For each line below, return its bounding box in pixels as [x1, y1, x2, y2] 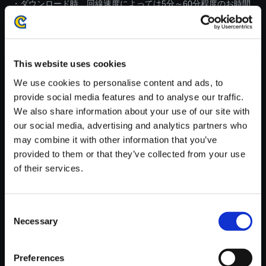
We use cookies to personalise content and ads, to [14, 77, 223, 88]
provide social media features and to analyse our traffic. [14, 91, 244, 102]
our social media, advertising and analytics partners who [14, 120, 247, 131]
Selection [4, 218, 40, 229]
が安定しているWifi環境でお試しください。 [12, 36, 175, 46]
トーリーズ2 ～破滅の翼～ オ [104, 139, 242, 150]
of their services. [14, 163, 83, 173]
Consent [4, 204, 37, 214]
